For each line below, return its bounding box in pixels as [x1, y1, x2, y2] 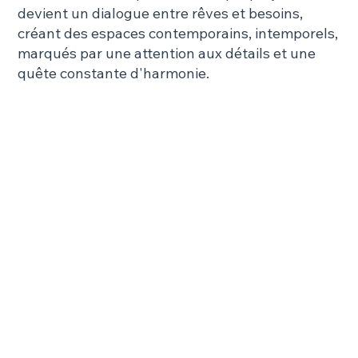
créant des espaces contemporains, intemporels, [18, 23, 339, 42]
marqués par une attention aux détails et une [18, 43, 316, 62]
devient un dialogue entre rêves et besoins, [18, 3, 304, 22]
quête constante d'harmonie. [18, 63, 210, 82]
